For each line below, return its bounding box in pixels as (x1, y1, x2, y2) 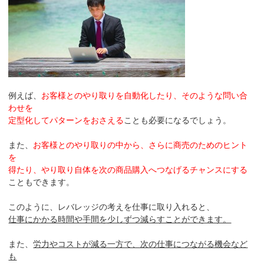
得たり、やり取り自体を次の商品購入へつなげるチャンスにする (8, 164, 248, 174)
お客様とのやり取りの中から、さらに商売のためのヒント (33, 140, 248, 150)
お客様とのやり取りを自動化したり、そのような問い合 (41, 90, 248, 100)
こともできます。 (8, 177, 75, 187)
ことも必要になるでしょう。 (124, 115, 232, 125)
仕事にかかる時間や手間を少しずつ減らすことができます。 (8, 214, 232, 224)
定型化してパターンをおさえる (8, 115, 124, 125)
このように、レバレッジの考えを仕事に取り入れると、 (8, 202, 215, 212)
